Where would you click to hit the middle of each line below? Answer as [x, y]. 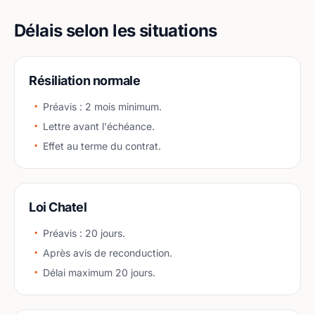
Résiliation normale [85, 81]
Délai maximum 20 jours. [99, 272]
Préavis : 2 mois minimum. [102, 107]
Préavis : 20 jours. [84, 233]
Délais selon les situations [116, 31]
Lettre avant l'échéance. [99, 126]
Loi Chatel [58, 207]
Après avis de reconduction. [108, 253]
